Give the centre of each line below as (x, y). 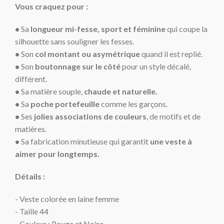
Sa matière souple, (53, 91)
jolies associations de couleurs (90, 116)
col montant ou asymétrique (88, 53)
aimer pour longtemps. (57, 153)
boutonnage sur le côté (78, 66)
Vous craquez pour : (52, 6)
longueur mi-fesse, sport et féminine (98, 28)
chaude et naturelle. (121, 91)
